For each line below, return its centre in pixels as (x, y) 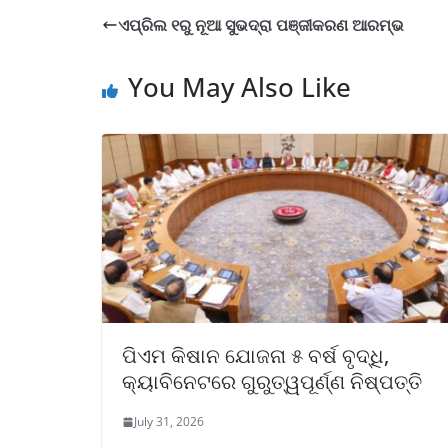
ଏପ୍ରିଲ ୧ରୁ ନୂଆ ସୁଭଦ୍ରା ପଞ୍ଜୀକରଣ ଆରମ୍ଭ (261, 25)
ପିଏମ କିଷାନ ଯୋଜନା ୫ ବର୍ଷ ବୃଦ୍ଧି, (255, 356)
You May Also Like (239, 87)
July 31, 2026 (169, 422)
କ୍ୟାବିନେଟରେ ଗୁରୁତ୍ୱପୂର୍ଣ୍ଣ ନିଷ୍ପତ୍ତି (272, 382)
